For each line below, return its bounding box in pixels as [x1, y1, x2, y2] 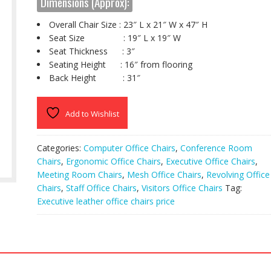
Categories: [36, 142, 83, 154]
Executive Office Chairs [165, 155, 255, 167]
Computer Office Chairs [83, 142, 175, 154]
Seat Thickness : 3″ [48, 45, 135, 57]
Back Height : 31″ [48, 72, 140, 83]
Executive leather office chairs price [36, 195, 175, 207]
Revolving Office [206, 169, 270, 180]
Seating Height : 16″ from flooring [48, 59, 192, 70]
